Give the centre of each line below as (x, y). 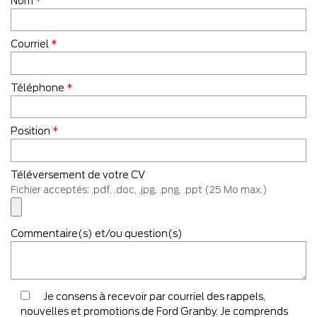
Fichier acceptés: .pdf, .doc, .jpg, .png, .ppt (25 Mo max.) (139, 189)
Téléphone (39, 87)
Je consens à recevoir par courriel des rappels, (154, 296)
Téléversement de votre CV (78, 174)
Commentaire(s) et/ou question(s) (97, 233)
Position (31, 131)
